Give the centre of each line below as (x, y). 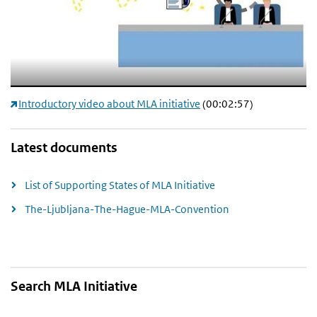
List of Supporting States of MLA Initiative (120, 185)
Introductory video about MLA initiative (109, 104)
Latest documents (64, 148)
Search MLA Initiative (74, 287)
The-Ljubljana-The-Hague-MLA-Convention (127, 209)
